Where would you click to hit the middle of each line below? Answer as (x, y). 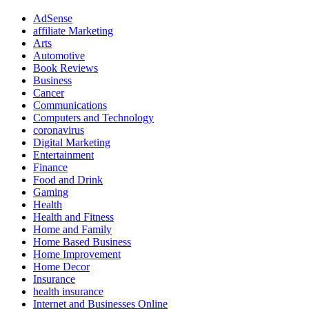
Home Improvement (77, 254)
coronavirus (59, 130)
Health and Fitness (73, 217)
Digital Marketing (72, 142)
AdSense (53, 18)
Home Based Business (82, 241)
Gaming (51, 192)
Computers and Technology (93, 117)
